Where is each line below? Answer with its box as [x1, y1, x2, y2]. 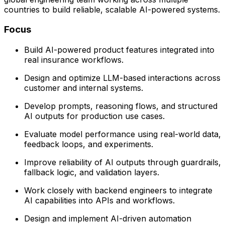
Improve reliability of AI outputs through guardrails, [24, 157, 221, 168]
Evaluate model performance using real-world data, [24, 129, 221, 140]
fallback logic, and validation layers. [24, 167, 159, 178]
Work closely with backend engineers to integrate [24, 185, 212, 196]
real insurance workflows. [24, 55, 124, 65]
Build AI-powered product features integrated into [24, 45, 214, 55]
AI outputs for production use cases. [24, 111, 165, 122]
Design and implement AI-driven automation [24, 213, 191, 224]
